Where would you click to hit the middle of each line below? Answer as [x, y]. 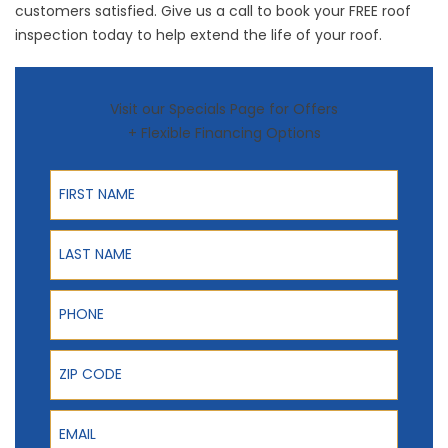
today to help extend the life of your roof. [235, 34]
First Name [87, 175]
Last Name [87, 235]
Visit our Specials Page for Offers [224, 108]
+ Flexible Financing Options [224, 132]
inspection [51, 34]
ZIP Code [81, 355]
